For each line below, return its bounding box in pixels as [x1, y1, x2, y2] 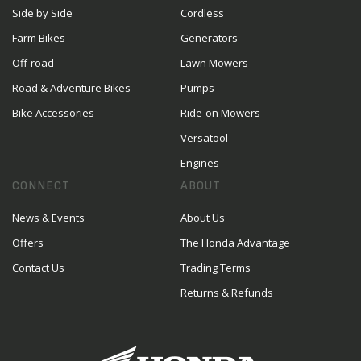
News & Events [12, 210, 85, 226]
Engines [180, 156, 219, 171]
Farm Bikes [12, 31, 65, 46]
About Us [180, 210, 225, 226]
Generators [180, 31, 238, 46]
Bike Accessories [12, 106, 94, 121]
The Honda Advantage [180, 235, 290, 251]
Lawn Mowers [180, 56, 248, 71]
